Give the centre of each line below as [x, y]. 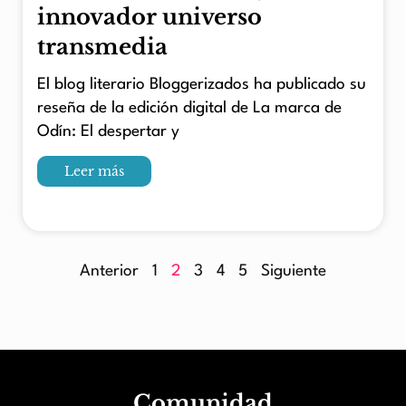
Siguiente [294, 272]
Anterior [109, 272]
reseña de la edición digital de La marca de [189, 109]
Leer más [94, 172]
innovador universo [150, 16]
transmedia [102, 46]
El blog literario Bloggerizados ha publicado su [202, 85]
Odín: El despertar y [108, 132]
